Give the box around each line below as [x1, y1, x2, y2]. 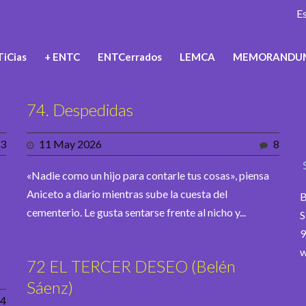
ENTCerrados [98, 51, 162, 63]
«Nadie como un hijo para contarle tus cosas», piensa [27, 169, 269, 182]
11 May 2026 [39, 137, 102, 151]
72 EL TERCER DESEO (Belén [27, 256, 236, 277]
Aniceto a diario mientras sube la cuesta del [27, 187, 227, 201]
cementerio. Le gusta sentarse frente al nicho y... [27, 206, 246, 219]
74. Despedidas [27, 100, 133, 120]
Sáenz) [27, 277, 73, 298]
